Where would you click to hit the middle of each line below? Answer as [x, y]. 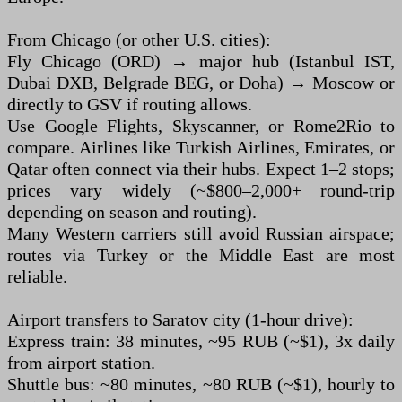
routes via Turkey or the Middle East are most [201, 255]
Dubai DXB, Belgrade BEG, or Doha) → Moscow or [201, 83]
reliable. [37, 276]
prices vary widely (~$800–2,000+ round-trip [201, 190]
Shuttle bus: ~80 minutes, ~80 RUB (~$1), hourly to [201, 384]
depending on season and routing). [132, 212]
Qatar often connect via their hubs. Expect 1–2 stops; [201, 169]
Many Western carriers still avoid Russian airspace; [201, 233]
